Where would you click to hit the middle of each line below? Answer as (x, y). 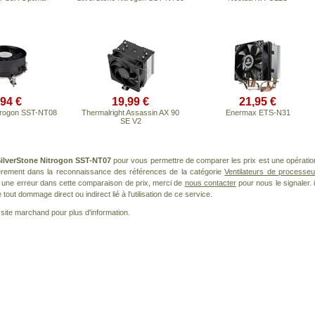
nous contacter (210, 183)
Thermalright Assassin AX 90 (130, 112)
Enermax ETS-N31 (258, 112)
